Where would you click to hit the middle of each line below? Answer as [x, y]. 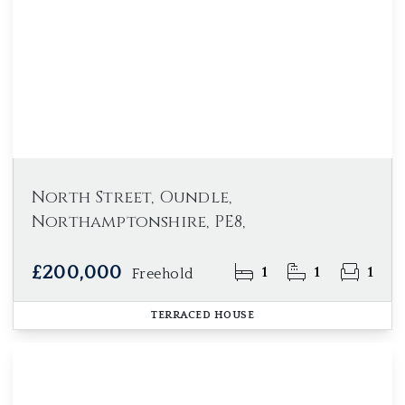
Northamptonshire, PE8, [139, 222]
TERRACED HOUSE [202, 315]
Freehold [163, 274]
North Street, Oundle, [132, 198]
